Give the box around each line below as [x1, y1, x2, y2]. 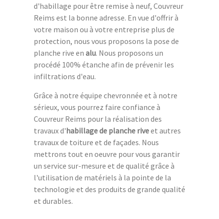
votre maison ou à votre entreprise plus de [34, 24, 175, 35]
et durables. [34, 196, 73, 206]
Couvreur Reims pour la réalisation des [34, 114, 162, 124]
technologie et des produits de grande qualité [34, 184, 185, 195]
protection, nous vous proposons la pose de [34, 36, 179, 46]
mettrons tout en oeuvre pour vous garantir [34, 149, 180, 159]
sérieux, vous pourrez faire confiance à [34, 102, 160, 112]
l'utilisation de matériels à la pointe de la [34, 173, 171, 183]
